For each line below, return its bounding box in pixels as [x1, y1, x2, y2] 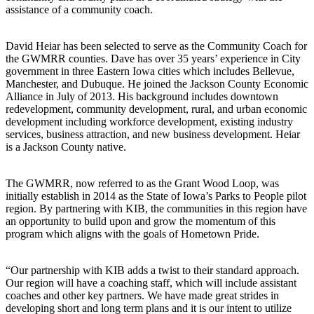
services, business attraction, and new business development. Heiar [6, 128, 300, 140]
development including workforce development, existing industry [6, 115, 293, 128]
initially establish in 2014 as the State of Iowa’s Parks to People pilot [6, 189, 306, 202]
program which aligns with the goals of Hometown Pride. [6, 227, 259, 240]
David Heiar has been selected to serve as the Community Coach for [6, 39, 307, 52]
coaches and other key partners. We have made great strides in [6, 289, 279, 301]
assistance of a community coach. [6, 3, 153, 15]
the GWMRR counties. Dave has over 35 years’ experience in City [6, 52, 301, 64]
